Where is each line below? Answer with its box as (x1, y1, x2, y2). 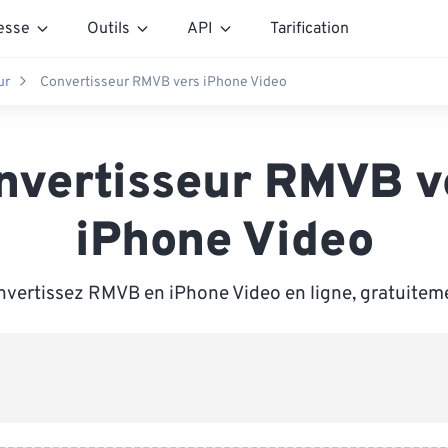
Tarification (270, 18, 349, 39)
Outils (87, 18, 130, 39)
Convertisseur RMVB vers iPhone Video (40, 73, 287, 91)
